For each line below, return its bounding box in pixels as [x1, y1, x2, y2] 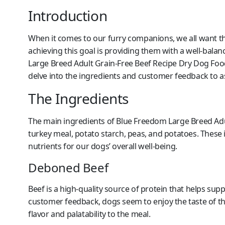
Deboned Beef [28, 159, 108, 176]
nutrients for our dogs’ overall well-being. [28, 141, 177, 152]
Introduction [28, 6, 107, 26]
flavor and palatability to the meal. [28, 208, 151, 220]
